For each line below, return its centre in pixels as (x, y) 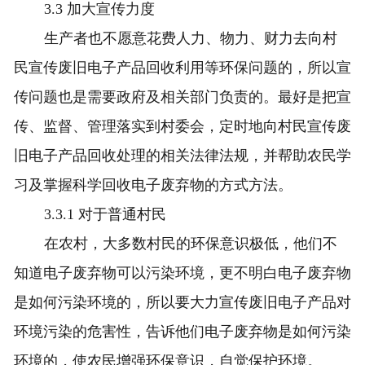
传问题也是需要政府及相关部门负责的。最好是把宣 (182, 97)
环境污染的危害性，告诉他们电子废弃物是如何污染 (182, 332)
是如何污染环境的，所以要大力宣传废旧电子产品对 (182, 303)
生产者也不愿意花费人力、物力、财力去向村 (191, 39)
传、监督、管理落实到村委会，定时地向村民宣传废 (182, 127)
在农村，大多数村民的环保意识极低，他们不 (191, 244)
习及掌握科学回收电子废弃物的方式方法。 (153, 185)
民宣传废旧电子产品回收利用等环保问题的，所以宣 (182, 68)
